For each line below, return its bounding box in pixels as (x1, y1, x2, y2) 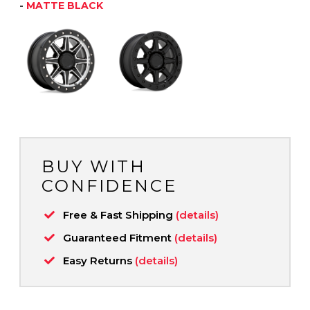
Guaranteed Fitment (63, 230, 174, 244)
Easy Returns (63, 253, 135, 267)
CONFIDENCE (42, 175, 177, 196)
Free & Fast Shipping (63, 208, 176, 221)
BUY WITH (42, 156, 147, 176)
